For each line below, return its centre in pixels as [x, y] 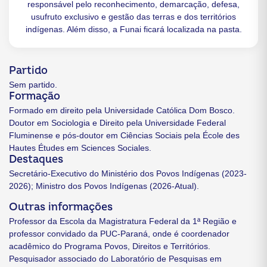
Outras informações [61, 207]
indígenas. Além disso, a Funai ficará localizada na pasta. [133, 30]
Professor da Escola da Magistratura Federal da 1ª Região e [123, 221]
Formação [35, 97]
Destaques [36, 160]
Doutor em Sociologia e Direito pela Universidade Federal [117, 123]
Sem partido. [33, 85]
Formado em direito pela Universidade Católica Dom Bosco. [122, 111]
